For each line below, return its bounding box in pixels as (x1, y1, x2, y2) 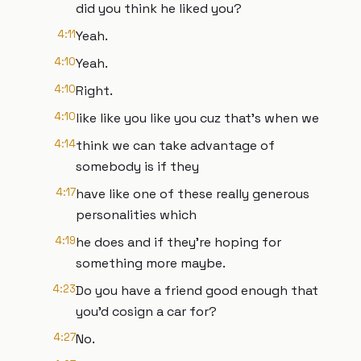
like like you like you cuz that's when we (76, 110, 319, 127)
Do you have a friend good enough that (76, 282, 318, 299)
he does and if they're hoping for (76, 234, 281, 251)
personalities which (76, 206, 197, 223)
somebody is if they (76, 158, 199, 175)
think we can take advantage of (76, 137, 275, 154)
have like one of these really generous (76, 185, 309, 202)
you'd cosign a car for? (76, 303, 217, 320)
